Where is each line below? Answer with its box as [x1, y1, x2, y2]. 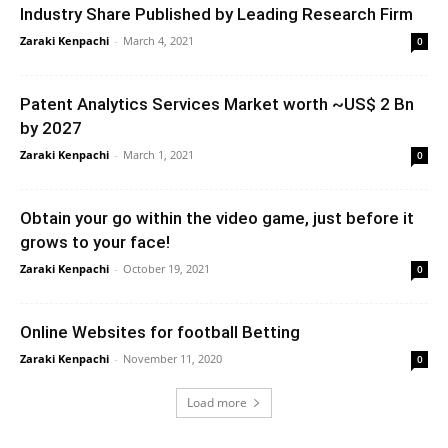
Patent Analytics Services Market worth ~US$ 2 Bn [20, 94, 414, 115]
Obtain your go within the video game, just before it [20, 208, 414, 229]
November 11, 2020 [123, 351, 222, 367]
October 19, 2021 [123, 261, 210, 277]
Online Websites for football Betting [20, 322, 300, 343]
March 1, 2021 [123, 147, 194, 163]
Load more [187, 394, 247, 412]
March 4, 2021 [123, 33, 194, 49]
